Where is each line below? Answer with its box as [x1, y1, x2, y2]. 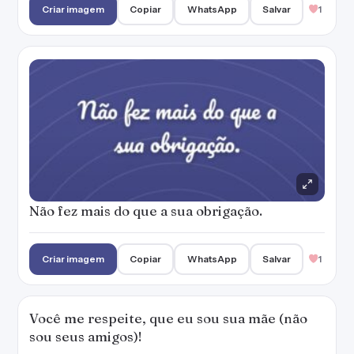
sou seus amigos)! [29, 328, 142, 345]
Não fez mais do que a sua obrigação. [29, 202, 262, 219]
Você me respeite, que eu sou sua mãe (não [29, 310, 307, 326]
